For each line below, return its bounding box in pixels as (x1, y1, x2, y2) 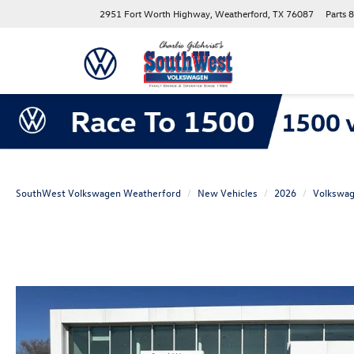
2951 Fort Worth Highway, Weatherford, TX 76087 (100, 6, 314, 20)
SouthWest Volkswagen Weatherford (16, 185, 181, 199)
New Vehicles (198, 185, 258, 199)
